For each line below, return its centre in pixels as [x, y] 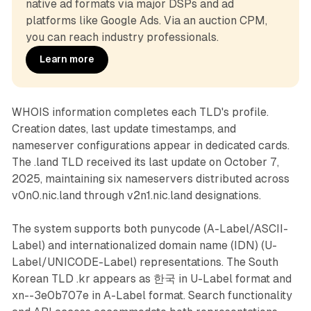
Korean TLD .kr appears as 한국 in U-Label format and [151, 278]
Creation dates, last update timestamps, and [124, 128]
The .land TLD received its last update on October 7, [145, 162]
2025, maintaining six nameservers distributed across [150, 178]
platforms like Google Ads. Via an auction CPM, [146, 20]
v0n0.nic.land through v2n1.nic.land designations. [136, 195]
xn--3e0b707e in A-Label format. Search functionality [152, 295]
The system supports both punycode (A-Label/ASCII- [150, 228]
